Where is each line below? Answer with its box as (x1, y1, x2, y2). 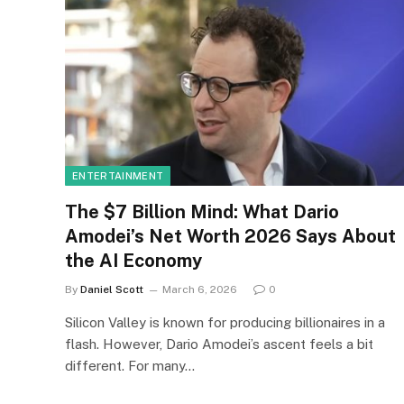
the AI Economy (65, 249, 202, 271)
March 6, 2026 (162, 282, 237, 296)
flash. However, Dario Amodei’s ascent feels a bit (65, 335, 373, 352)
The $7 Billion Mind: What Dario (65, 200, 339, 223)
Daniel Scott (80, 282, 143, 296)
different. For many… (65, 357, 195, 373)
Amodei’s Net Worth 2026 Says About (65, 225, 396, 247)
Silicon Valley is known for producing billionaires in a (65, 314, 385, 330)
